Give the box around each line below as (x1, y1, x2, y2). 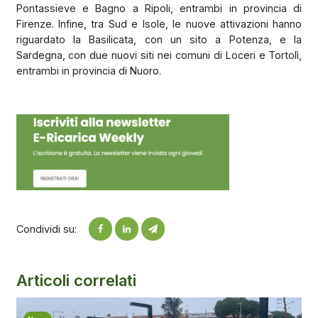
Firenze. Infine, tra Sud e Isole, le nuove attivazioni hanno (16, 17, 302, 30)
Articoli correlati (16, 271, 136, 290)
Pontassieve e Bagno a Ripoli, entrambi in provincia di (16, 1, 302, 14)
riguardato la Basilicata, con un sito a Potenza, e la (16, 33, 302, 45)
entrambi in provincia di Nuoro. (16, 64, 161, 77)
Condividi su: (16, 222, 77, 235)
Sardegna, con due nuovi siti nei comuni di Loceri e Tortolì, (16, 48, 302, 61)
